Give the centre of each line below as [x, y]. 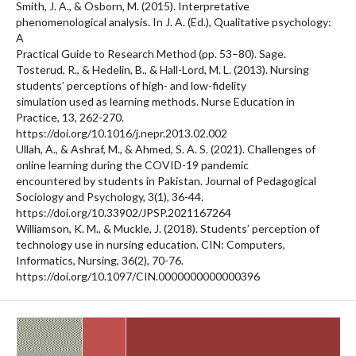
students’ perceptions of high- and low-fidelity [131, 85]
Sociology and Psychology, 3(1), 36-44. [110, 196]
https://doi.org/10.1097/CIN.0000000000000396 [138, 276]
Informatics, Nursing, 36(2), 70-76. [100, 260]
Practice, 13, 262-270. [70, 117]
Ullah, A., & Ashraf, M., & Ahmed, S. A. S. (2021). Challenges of [166, 149]
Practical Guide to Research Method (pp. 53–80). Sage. [151, 53]
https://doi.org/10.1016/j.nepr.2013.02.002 [122, 133]
